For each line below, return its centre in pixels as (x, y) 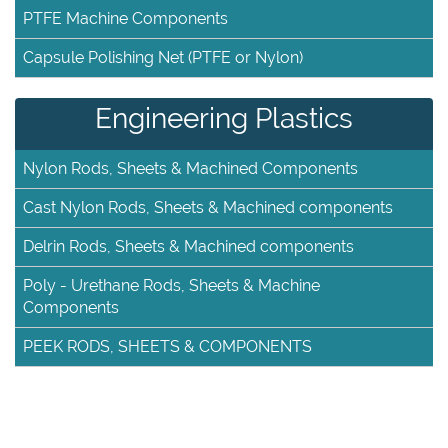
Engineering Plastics (224, 118)
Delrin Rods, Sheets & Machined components (188, 246)
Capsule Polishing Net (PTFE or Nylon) (163, 57)
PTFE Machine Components (125, 18)
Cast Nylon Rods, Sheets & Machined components (208, 207)
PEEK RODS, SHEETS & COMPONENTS (167, 346)
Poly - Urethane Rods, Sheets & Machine (171, 285)
